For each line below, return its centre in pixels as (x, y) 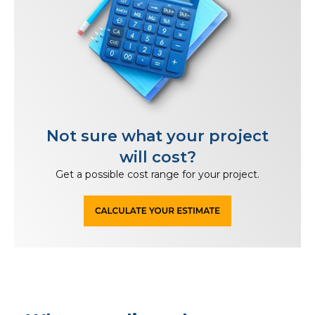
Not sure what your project (157, 136)
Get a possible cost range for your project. (157, 174)
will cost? (157, 157)
